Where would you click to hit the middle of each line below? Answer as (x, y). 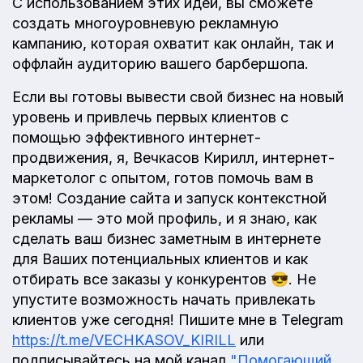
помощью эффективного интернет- (137, 137)
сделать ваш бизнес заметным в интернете (167, 238)
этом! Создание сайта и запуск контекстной (169, 198)
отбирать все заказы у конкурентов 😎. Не (164, 279)
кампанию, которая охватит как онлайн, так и (173, 43)
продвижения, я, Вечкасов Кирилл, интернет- (173, 157)
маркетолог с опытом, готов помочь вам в (163, 177)
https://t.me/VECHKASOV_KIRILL (124, 340)
